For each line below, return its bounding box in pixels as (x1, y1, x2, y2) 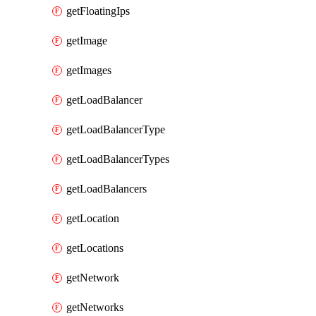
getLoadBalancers (66, 183, 147, 195)
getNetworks (66, 301, 123, 313)
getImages (66, 64, 111, 76)
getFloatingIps (66, 5, 130, 17)
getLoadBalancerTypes (66, 153, 169, 165)
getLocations (66, 242, 123, 254)
